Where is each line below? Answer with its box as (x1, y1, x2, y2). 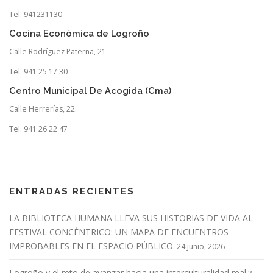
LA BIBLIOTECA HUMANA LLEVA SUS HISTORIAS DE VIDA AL (9, 212, 253, 224)
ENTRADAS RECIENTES (9, 186, 135, 197)
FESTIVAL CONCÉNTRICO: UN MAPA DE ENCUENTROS (9, 226, 229, 238)
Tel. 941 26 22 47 (9, 124, 68, 135)
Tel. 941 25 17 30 (9, 66, 68, 77)
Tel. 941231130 (9, 9, 62, 19)
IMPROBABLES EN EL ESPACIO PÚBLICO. (9, 240, 175, 252)
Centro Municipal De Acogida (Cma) (9, 85, 171, 96)
